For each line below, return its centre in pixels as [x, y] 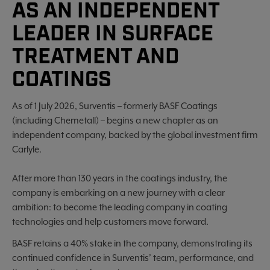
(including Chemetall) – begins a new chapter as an [115, 120]
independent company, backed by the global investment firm [135, 135]
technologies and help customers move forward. [110, 221]
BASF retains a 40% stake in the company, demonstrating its [132, 243]
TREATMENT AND [96, 57]
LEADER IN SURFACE [113, 34]
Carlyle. [27, 149]
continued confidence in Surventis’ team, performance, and [133, 258]
